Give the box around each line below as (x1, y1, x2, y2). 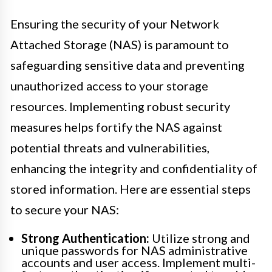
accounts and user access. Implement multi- (21, 254, 256, 270)
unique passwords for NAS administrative (21, 242, 248, 257)
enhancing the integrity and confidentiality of (10, 160, 257, 175)
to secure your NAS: (10, 202, 119, 217)
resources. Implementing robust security (10, 98, 230, 114)
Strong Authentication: (21, 230, 149, 245)
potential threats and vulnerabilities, (10, 140, 209, 155)
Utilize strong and (149, 230, 250, 245)
